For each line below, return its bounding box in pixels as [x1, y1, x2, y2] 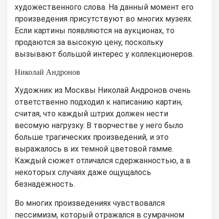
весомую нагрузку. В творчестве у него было [15, 121, 183, 131]
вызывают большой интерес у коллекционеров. [15, 49, 194, 59]
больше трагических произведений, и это [15, 132, 169, 142]
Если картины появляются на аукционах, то [15, 26, 175, 36]
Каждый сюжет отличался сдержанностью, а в [15, 156, 191, 166]
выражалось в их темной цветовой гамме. [15, 144, 174, 154]
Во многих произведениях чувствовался [15, 198, 165, 208]
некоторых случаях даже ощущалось [15, 168, 151, 177]
